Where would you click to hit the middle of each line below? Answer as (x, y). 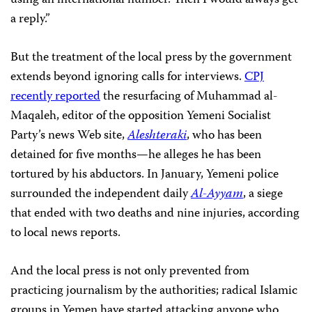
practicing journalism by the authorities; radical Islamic (154, 291)
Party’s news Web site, (69, 136)
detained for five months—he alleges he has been (136, 156)
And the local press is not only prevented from (130, 272)
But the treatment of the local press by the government (151, 58)
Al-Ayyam (217, 195)
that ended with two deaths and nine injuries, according (155, 214)
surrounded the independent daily (101, 195)
